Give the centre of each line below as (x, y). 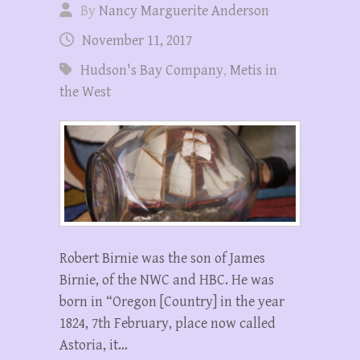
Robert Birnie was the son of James (162, 258)
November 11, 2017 (137, 41)
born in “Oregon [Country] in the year (172, 301)
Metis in (254, 71)
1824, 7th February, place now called (168, 323)
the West (85, 92)
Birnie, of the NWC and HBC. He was (167, 280)
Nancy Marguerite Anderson (184, 11)
